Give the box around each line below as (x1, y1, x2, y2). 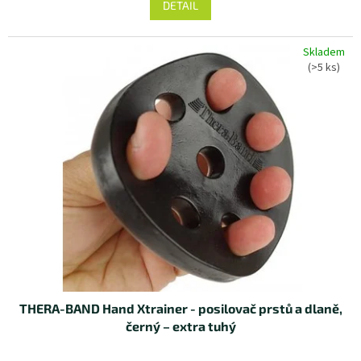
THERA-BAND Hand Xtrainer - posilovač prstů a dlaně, (19, 301, 342, 317)
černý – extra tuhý (125, 318, 236, 334)
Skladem (303, 44, 345, 60)
